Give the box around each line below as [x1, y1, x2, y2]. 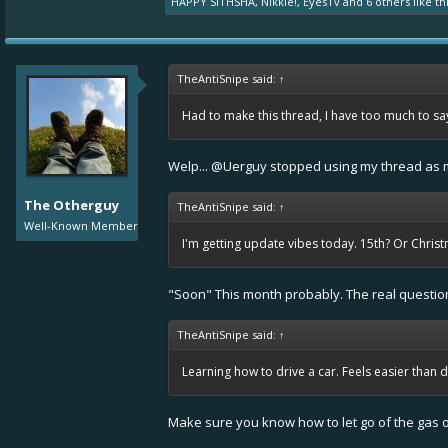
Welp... [168, 157, 211, 175]
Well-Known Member [24, 218, 138, 233]
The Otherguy [24, 196, 119, 214]
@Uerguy [211, 157, 267, 175]
